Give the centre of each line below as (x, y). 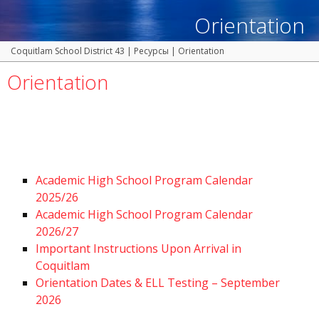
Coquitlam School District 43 (68, 51)
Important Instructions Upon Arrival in (138, 249)
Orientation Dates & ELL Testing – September (158, 283)
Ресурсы (151, 51)
